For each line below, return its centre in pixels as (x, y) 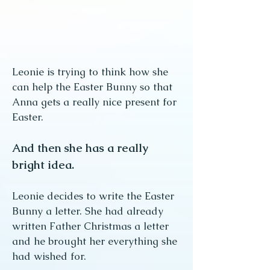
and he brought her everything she (95, 241)
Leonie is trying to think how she (90, 72)
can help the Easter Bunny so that (92, 87)
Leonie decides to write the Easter (93, 196)
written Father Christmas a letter (90, 226)
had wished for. (49, 256)
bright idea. (43, 165)
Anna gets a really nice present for (94, 102)
